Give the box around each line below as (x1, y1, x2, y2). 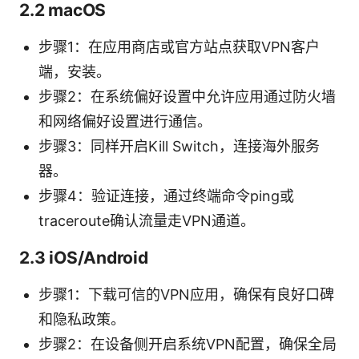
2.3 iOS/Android (19, 247, 148, 268)
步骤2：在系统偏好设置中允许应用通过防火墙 (38, 87, 336, 105)
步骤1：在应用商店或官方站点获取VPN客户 (38, 38, 320, 55)
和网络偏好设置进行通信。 (38, 112, 212, 130)
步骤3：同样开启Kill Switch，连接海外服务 (38, 137, 320, 155)
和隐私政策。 (38, 310, 125, 328)
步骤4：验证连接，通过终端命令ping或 (38, 187, 294, 204)
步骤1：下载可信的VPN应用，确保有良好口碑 (38, 285, 334, 303)
